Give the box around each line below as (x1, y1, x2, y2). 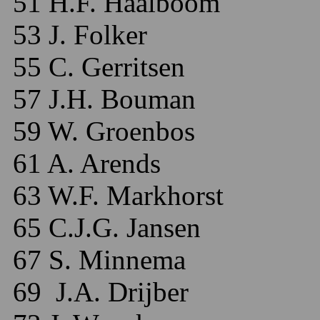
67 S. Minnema (6, 244, 186, 275)
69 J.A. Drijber (6, 276, 189, 307)
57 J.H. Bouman (6, 84, 196, 114)
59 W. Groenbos (6, 116, 195, 146)
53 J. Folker (6, 19, 147, 50)
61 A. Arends (6, 148, 161, 179)
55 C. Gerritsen (6, 51, 185, 82)
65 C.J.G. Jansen (6, 212, 201, 243)
